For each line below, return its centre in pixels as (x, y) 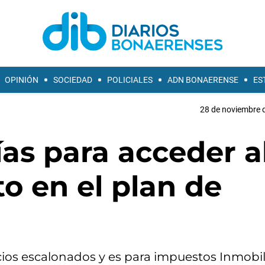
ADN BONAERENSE (203, 80)
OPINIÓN (22, 80)
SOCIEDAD (73, 80)
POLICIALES (130, 80)
